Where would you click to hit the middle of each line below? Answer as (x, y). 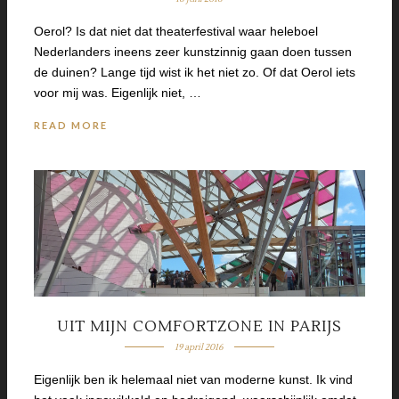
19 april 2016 (199, 346)
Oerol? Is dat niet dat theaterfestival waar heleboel (176, 32)
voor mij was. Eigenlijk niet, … (118, 93)
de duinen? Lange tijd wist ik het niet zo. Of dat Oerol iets (195, 73)
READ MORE (71, 126)
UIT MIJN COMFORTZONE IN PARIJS (199, 326)
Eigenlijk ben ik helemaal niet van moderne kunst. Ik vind (193, 379)
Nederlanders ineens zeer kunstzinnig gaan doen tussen (193, 52)
